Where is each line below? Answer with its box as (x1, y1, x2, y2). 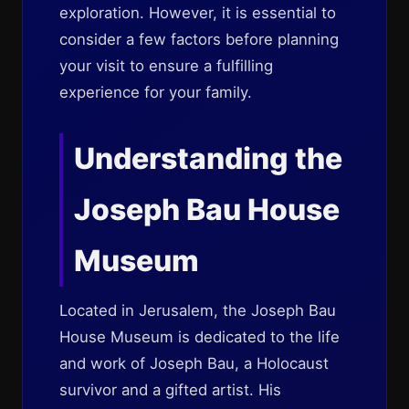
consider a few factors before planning (59, 30, 339, 48)
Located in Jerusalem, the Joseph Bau (59, 301, 336, 320)
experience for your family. (59, 83, 252, 101)
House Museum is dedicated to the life (59, 328, 340, 346)
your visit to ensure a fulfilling (59, 57, 273, 75)
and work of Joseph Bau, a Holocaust (59, 354, 329, 372)
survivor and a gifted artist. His (59, 381, 281, 399)
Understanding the (74, 141, 342, 176)
